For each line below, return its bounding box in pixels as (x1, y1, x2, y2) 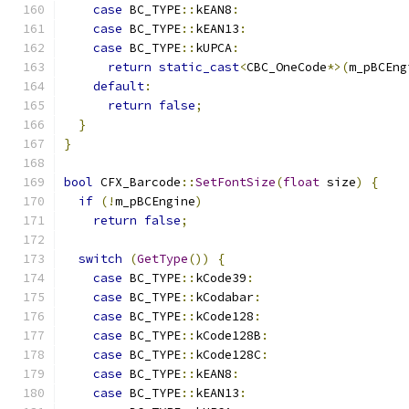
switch (79, 251, 122, 267)
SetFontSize (195, 174, 276, 190)
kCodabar (195, 289, 254, 305)
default (93, 79, 144, 94)
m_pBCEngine (115, 194, 195, 209)
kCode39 (195, 270, 246, 286)
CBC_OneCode (246, 59, 327, 75)
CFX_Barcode (93, 174, 181, 190)
